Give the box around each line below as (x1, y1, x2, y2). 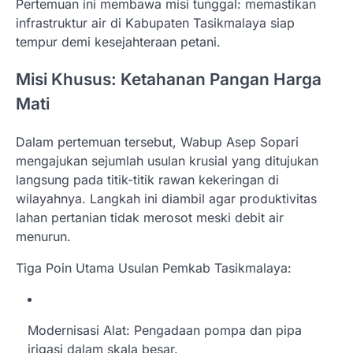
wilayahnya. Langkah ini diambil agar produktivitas (16, 191, 317, 207)
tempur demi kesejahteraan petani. (16, 33, 221, 50)
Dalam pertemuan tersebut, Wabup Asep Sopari (16, 134, 299, 150)
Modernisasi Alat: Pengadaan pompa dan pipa (28, 322, 302, 339)
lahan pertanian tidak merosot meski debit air (16, 210, 284, 226)
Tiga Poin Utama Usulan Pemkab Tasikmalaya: (16, 260, 292, 277)
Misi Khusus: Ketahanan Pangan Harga (16, 69, 321, 90)
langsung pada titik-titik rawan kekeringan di (16, 172, 279, 188)
